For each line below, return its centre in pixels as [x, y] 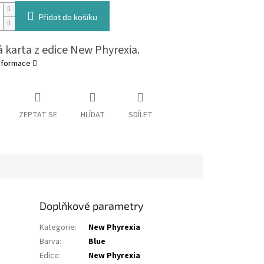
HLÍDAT [93, 115]
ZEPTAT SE [38, 115]
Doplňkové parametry [92, 206]
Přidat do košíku [67, 17]
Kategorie [57, 228]
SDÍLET [140, 115]
